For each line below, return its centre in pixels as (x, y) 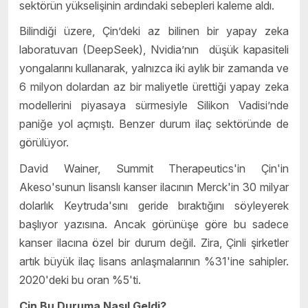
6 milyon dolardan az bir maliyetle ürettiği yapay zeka (154, 87)
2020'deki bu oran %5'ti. (80, 279)
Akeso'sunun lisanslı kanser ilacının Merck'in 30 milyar (154, 187)
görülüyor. (44, 143)
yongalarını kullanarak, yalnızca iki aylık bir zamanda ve (154, 68)
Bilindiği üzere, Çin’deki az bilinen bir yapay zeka (154, 31)
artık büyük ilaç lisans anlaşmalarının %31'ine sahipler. (154, 261)
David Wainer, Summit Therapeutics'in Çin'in (154, 168)
